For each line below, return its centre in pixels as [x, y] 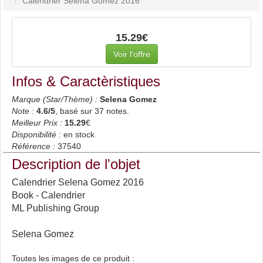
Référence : [33, 146]
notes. [117, 111]
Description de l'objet [76, 164]
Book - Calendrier [48, 195]
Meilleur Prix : [37, 123]
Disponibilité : [36, 134]
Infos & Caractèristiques [86, 81]
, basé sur [75, 111]
